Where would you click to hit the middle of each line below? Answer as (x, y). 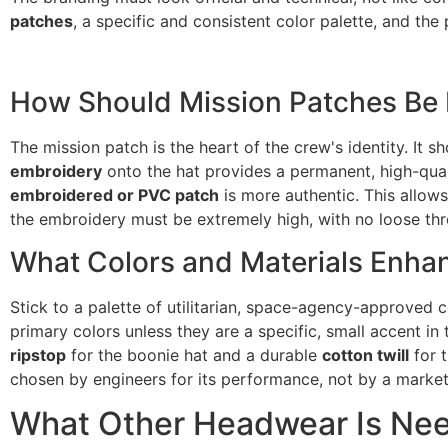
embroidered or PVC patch (114, 195)
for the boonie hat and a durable (194, 354)
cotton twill (365, 354)
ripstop (38, 354)
